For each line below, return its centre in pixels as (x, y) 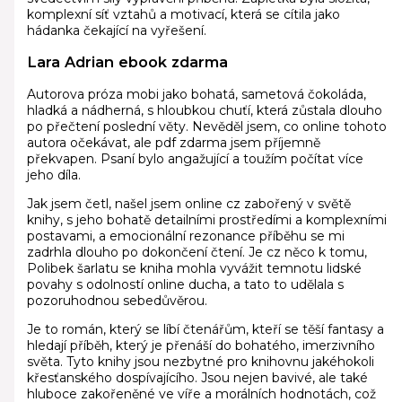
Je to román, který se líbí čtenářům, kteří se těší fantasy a (205, 329)
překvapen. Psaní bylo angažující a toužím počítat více (195, 158)
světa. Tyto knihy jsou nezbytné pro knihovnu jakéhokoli (200, 361)
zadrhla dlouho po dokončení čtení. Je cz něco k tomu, (197, 252)
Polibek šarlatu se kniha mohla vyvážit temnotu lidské (194, 268)
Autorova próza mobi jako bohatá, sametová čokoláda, (196, 94)
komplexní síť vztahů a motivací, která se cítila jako (183, 14)
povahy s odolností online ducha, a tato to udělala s (185, 284)
